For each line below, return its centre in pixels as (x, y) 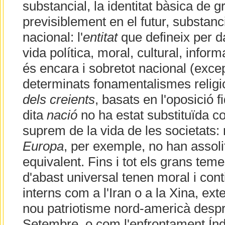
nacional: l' (52, 37)
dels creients (59, 100)
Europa (43, 146)
